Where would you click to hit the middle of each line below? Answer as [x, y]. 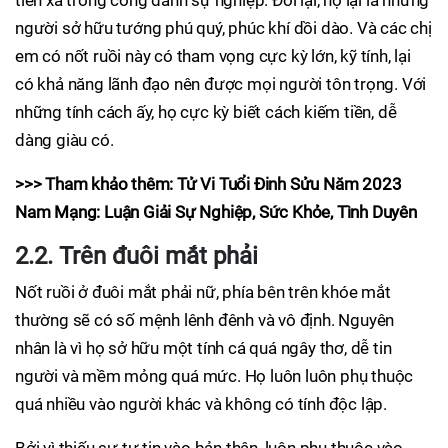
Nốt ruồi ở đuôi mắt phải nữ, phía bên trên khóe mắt [203, 292]
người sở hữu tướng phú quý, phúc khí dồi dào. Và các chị [223, 28]
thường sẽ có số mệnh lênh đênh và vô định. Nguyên [205, 320]
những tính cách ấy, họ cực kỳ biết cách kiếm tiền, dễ [206, 112]
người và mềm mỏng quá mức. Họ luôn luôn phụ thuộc [214, 376]
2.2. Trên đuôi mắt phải [136, 256]
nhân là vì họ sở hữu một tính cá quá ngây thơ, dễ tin [203, 348]
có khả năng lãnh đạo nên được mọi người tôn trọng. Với [221, 84]
